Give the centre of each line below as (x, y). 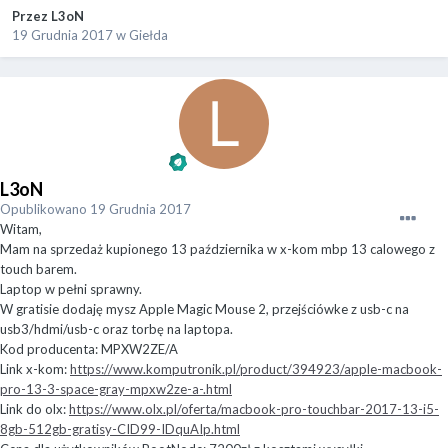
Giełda (148, 35)
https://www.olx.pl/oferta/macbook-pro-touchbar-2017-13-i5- (254, 409)
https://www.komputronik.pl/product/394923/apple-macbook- (256, 369)
